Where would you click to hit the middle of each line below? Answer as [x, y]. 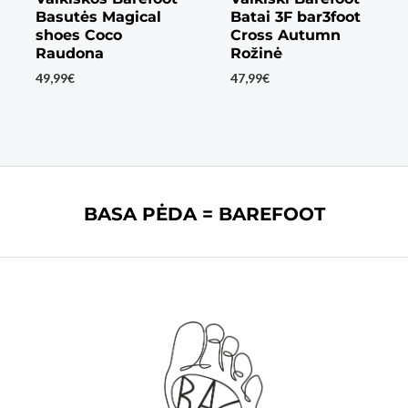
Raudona [69, 54]
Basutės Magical [98, 17]
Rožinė [256, 54]
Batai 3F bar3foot [295, 17]
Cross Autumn [285, 36]
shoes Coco [78, 36]
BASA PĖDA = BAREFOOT [204, 214]
